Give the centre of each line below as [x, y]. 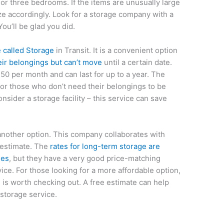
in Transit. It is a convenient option [116, 50]
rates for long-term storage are [105, 146]
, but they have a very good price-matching [85, 158]
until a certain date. [137, 62]
